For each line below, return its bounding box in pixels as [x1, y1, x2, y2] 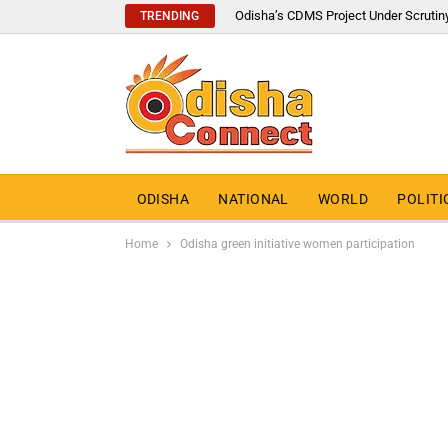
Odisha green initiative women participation [179, 236, 415, 251]
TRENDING [140, 9, 199, 23]
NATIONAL [218, 190, 289, 207]
